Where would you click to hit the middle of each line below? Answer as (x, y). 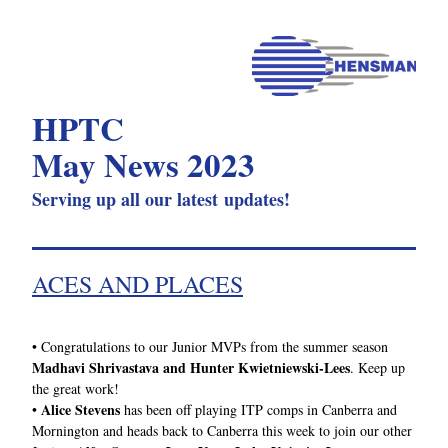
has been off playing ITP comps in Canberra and (258, 409)
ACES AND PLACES (137, 284)
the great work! (75, 388)
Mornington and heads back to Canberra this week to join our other (222, 430)
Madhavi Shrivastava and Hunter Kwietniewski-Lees (191, 367)
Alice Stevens (80, 409)
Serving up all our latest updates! (161, 199)
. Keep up (377, 367)
